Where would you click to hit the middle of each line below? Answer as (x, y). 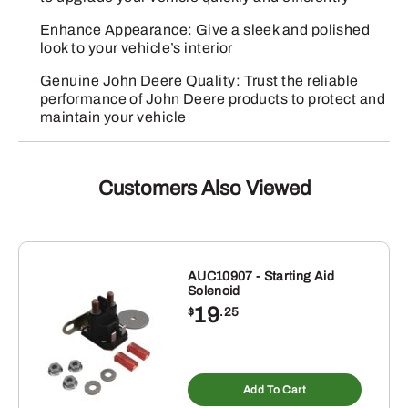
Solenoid (214, 291)
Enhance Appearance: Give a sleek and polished (205, 29)
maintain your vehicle (113, 117)
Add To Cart (275, 389)
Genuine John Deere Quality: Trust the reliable (199, 80)
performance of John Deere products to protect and (213, 98)
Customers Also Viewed (204, 188)
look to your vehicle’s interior (137, 47)
